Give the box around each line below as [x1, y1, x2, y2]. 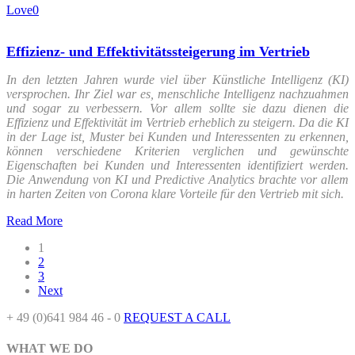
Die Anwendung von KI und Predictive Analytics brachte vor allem [6, 173, 349, 187]
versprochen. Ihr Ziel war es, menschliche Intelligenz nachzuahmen [6, 87, 349, 101]
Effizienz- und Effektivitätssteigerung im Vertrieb [6, 44, 310, 60]
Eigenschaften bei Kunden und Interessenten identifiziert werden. [6, 158, 349, 173]
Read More [6, 214, 63, 228]
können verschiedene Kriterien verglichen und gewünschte [6, 144, 349, 158]
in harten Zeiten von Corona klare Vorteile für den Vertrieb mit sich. [6, 187, 344, 201]
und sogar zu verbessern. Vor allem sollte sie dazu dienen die [6, 101, 349, 116]
